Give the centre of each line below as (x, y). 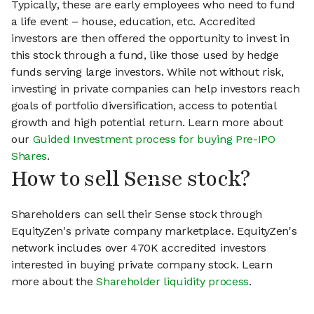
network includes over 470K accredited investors (139, 248)
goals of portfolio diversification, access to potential (144, 106)
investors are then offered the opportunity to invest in (150, 39)
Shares (29, 156)
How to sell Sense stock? (131, 179)
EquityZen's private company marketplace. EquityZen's (154, 231)
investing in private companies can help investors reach (156, 89)
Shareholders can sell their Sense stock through (137, 214)
